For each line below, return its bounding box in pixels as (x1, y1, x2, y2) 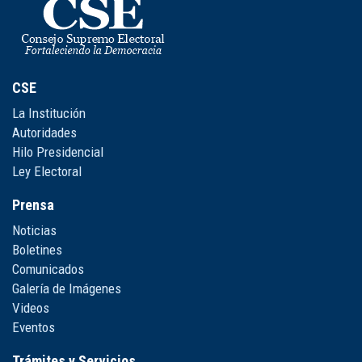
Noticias (12, 222, 57, 238)
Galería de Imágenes (12, 280, 121, 297)
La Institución (12, 105, 86, 121)
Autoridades (12, 124, 77, 141)
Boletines (12, 242, 62, 258)
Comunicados (12, 261, 84, 277)
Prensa (12, 196, 54, 213)
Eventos (12, 319, 55, 335)
